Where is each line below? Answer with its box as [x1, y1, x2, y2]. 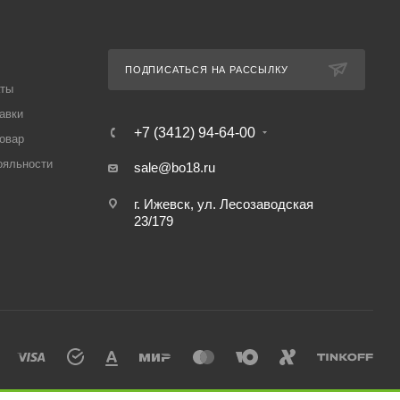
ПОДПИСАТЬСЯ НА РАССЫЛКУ [124, 64, 288, 75]
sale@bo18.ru [133, 160, 215, 175]
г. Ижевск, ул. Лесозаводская [133, 196, 313, 212]
